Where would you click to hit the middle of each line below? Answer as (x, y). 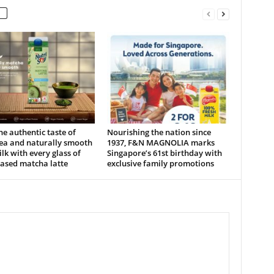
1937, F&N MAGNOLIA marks (161, 143)
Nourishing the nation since (159, 132)
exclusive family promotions (160, 163)
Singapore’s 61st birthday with (164, 153)
